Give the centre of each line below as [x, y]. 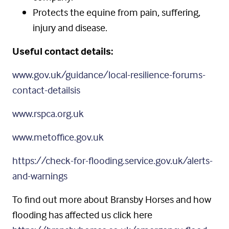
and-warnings [40, 176]
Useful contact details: [63, 51]
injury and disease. [70, 28]
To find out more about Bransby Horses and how [112, 199]
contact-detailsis [46, 90]
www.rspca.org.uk [48, 113]
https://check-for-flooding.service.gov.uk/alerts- [112, 161]
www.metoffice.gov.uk [58, 137]
